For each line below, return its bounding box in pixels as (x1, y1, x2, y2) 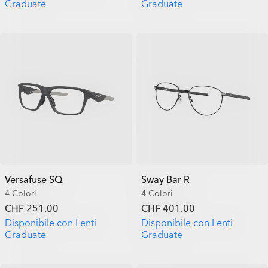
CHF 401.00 (141, 202, 195, 215)
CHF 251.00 (5, 202, 59, 215)
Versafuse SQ (5, 173, 63, 187)
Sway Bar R (141, 173, 190, 187)
